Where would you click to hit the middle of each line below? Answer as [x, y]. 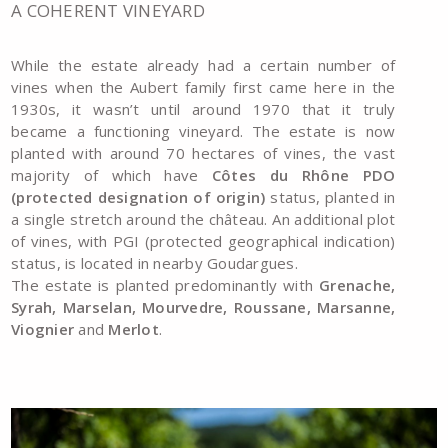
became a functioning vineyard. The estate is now [203, 130]
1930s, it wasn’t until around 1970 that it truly [203, 108]
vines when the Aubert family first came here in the [203, 86]
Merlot [133, 328]
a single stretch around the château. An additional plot [203, 218]
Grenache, [357, 284]
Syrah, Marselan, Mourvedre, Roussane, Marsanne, [203, 306]
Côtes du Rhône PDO [304, 174]
